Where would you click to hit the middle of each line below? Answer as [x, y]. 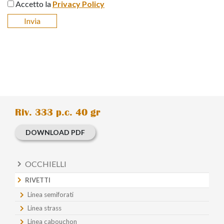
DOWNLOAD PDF [55, 132]
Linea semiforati [50, 194]
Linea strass [44, 208]
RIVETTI [38, 180]
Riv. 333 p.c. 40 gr [58, 112]
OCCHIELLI [46, 163]
